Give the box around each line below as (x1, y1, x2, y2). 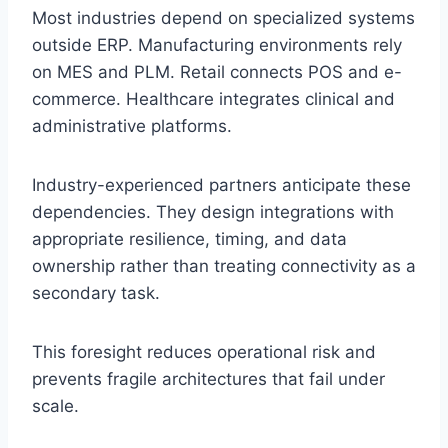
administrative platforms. (32, 115, 232, 136)
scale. (32, 395, 79, 416)
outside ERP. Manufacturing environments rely (32, 34, 402, 55)
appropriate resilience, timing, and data (32, 228, 347, 249)
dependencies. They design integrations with (32, 201, 394, 222)
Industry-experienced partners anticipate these (32, 174, 411, 195)
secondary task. (32, 282, 160, 303)
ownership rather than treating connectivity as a (32, 255, 416, 276)
